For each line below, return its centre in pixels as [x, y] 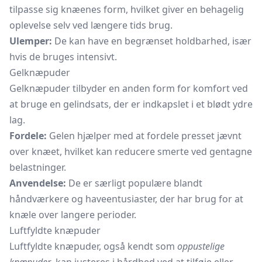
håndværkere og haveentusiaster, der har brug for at [126, 199]
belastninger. [38, 167]
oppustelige [201, 246]
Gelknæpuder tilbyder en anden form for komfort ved [129, 88]
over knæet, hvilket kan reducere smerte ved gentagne [131, 151]
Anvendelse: [38, 183]
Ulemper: [31, 41]
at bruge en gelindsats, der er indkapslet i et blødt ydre [131, 104]
